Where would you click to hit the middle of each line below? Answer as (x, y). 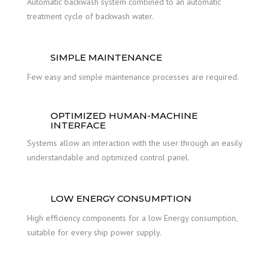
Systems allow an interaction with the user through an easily (134, 143)
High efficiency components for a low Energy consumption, (132, 218)
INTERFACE (78, 125)
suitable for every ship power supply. (94, 232)
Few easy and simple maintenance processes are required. (133, 77)
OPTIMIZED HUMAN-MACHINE (124, 116)
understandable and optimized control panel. (108, 157)
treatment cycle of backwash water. (90, 16)
